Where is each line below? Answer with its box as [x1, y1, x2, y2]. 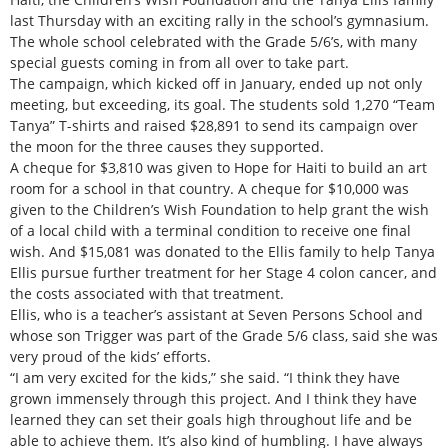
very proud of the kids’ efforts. [10, 346, 211, 366]
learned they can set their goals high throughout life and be [10, 409, 412, 429]
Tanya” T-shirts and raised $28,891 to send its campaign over [10, 115, 418, 135]
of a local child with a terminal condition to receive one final [10, 220, 411, 240]
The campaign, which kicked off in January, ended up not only [10, 73, 422, 93]
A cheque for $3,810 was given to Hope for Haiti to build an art [10, 157, 427, 177]
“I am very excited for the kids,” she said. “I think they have [10, 367, 400, 387]
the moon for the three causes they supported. [10, 136, 324, 156]
